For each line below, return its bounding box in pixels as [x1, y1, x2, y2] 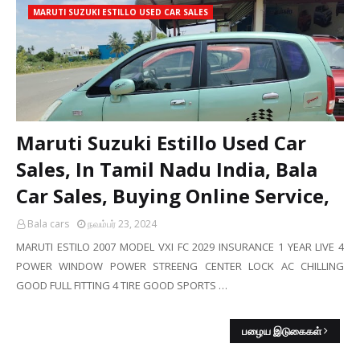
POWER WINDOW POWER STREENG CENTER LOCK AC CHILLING [16, 259, 344, 273]
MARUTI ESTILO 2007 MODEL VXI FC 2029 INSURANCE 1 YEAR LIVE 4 [16, 239, 344, 254]
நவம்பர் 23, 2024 [88, 217, 157, 231]
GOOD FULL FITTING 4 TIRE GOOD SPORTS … [16, 278, 227, 292]
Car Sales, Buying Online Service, [16, 182, 329, 209]
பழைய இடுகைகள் [242, 324, 321, 338]
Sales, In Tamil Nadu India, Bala [16, 156, 317, 182]
